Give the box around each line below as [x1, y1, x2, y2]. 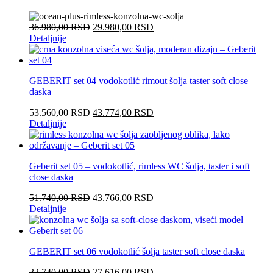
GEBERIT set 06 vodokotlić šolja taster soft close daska [29, 246, 245, 257]
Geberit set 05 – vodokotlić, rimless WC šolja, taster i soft [29, 160, 250, 171]
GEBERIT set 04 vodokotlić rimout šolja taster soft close [29, 75, 248, 86]
